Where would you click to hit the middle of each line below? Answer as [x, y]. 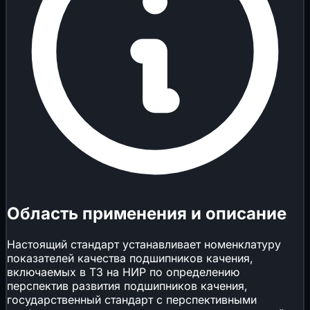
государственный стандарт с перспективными [132, 299]
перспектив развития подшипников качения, [127, 285]
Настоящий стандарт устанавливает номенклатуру [144, 244]
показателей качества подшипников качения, [130, 258]
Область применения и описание [147, 213]
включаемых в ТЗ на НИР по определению [123, 272]
